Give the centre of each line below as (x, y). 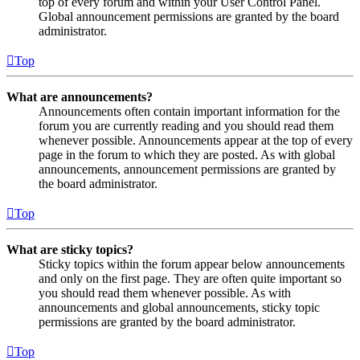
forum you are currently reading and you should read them (186, 125)
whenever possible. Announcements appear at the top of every (196, 140)
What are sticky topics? (70, 249)
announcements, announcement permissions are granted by (187, 169)
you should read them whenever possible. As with (165, 292)
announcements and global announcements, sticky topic (179, 307)
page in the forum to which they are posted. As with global (187, 154)
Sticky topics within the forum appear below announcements (192, 264)
